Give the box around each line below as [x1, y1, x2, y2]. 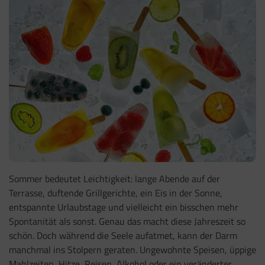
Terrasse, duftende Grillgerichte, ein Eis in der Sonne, [9, 186, 222, 201]
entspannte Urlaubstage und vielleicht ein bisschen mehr [9, 200, 238, 215]
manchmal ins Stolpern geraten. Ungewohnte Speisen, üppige [9, 243, 256, 257]
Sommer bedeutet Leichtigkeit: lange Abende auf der [9, 172, 220, 186]
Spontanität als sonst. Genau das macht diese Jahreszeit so [9, 214, 245, 229]
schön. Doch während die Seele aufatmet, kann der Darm [9, 228, 237, 243]
